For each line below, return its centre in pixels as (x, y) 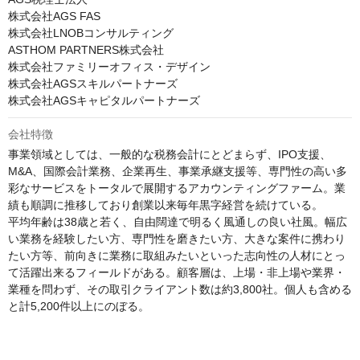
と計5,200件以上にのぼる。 (79, 306)
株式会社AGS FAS (54, 16)
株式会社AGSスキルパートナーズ (93, 84)
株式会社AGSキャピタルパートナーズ (104, 100)
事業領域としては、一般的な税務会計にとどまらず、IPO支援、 (170, 154)
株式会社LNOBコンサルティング (91, 33)
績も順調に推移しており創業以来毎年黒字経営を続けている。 (166, 205)
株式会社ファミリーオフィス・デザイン (109, 67)
